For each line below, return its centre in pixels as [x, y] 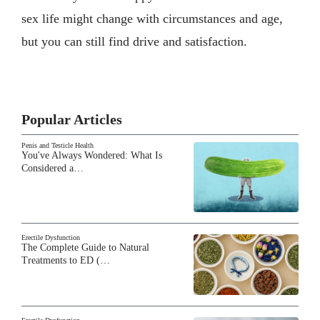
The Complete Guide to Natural [85, 248]
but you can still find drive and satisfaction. [134, 41]
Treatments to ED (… [66, 261]
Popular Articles [72, 119]
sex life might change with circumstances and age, [152, 18]
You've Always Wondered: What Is [92, 155]
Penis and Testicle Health [57, 145]
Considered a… [52, 168]
